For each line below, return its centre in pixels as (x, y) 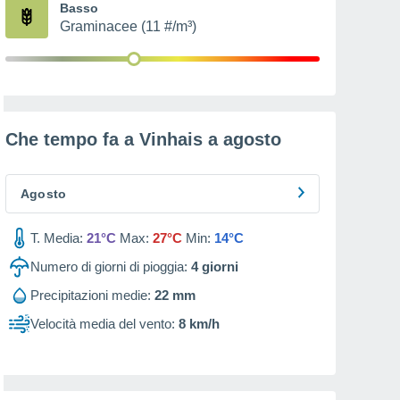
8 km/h (199, 324)
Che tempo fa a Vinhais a (114, 139)
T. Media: (57, 238)
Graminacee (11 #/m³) (128, 26)
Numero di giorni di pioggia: (109, 267)
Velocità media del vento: (103, 324)
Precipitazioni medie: (91, 295)
